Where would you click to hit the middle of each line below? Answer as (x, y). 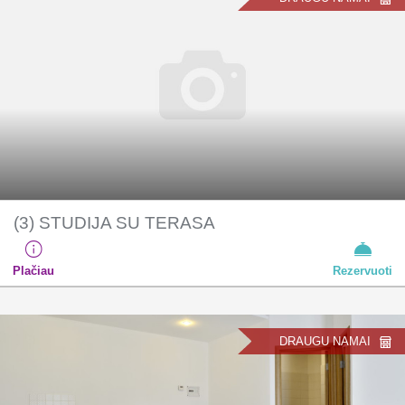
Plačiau (33, 270)
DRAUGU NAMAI (325, 341)
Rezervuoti (363, 270)
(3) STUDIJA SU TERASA (114, 222)
